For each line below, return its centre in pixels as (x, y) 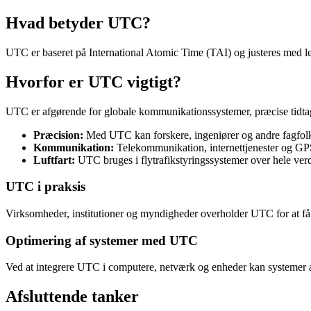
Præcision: (58, 135)
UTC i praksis (45, 187)
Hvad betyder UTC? (78, 23)
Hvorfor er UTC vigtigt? (93, 82)
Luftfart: (54, 160)
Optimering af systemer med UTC (102, 240)
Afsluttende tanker (72, 297)
